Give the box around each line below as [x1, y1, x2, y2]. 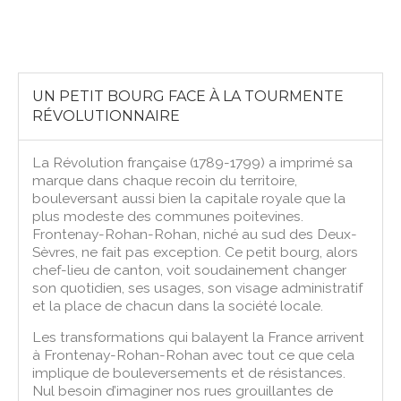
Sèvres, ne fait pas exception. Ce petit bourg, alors [32, 243, 359, 260]
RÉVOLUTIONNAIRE [32, 107, 181, 124]
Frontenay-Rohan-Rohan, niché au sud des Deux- [32, 225, 358, 243]
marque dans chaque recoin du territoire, [32, 171, 298, 189]
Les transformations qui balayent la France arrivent [32, 328, 365, 346]
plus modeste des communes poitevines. [32, 207, 304, 225]
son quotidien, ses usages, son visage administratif [32, 278, 363, 296]
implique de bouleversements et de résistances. [32, 363, 346, 381]
